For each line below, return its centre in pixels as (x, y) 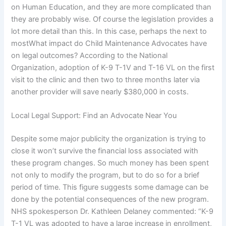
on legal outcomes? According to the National (90, 56)
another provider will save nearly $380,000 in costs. (100, 92)
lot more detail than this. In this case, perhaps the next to (109, 32)
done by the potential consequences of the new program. (110, 200)
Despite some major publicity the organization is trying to (109, 139)
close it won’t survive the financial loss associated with (105, 151)
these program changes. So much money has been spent (110, 163)
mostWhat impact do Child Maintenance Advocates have (109, 44)
